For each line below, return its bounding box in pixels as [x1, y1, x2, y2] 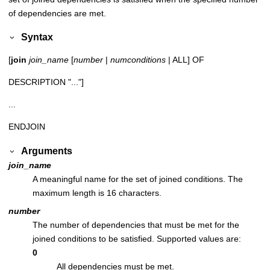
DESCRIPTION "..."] [8, 77, 84, 87]
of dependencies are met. [8, 8, 106, 19]
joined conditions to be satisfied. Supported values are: [33, 233, 241, 243]
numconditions [110, 55, 166, 65]
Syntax [21, 31, 54, 43]
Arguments [21, 145, 73, 156]
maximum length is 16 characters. [33, 187, 162, 198]
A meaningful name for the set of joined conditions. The [33, 174, 243, 184]
